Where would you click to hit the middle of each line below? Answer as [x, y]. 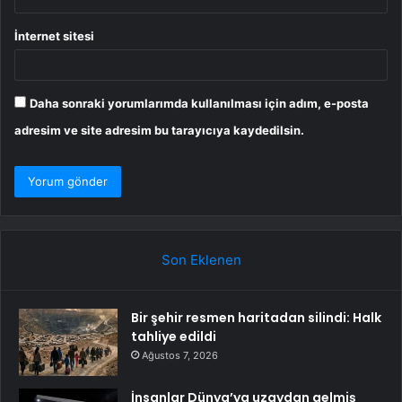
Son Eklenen [201, 259]
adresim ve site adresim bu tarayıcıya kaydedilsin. [159, 130]
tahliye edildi [174, 336]
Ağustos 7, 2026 [180, 355]
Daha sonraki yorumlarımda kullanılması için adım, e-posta [199, 103]
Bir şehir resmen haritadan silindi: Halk [256, 317]
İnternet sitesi [54, 35]
